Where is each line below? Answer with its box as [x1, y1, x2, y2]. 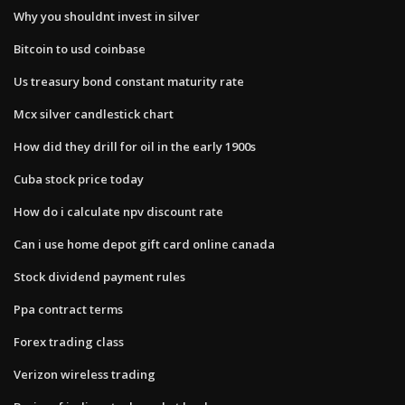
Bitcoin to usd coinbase [14, 40, 146, 57]
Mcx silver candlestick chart [14, 105, 174, 122]
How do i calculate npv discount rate [14, 202, 223, 220]
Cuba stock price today [14, 170, 144, 187]
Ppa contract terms [14, 300, 123, 317]
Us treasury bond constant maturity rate [14, 72, 244, 89]
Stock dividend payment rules [14, 268, 185, 285]
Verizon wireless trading [14, 365, 155, 382]
